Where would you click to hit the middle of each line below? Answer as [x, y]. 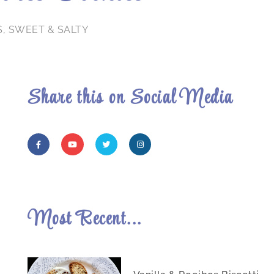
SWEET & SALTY [48, 30]
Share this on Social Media [130, 99]
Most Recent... [84, 220]
